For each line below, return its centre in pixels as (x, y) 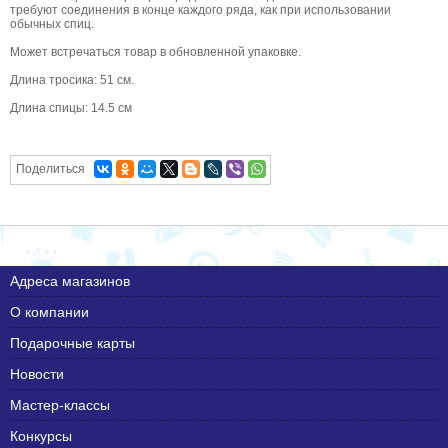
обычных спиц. (52, 23)
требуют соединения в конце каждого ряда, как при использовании (200, 9)
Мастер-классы (60, 404)
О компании (49, 311)
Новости (37, 373)
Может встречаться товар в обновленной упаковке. (155, 51)
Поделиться (50, 168)
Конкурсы (41, 435)
